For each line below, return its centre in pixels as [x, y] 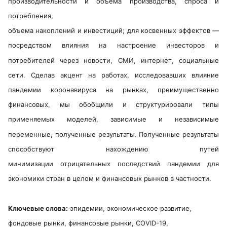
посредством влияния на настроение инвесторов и [113, 45]
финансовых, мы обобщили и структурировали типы [113, 105]
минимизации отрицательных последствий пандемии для [113, 164]
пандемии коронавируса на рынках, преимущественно [113, 90]
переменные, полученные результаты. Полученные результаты [113, 134]
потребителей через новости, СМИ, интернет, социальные [113, 60]
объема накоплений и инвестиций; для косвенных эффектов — [113, 31]
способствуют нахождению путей [113, 149]
